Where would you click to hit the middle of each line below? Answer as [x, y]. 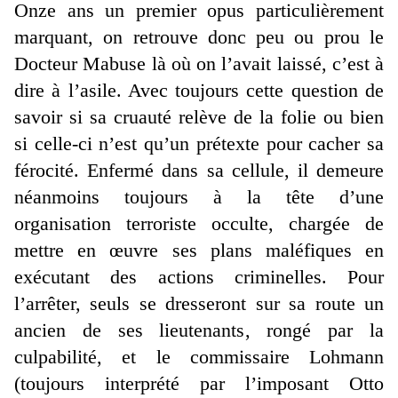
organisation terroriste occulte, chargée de [199, 224]
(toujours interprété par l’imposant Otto [199, 384]
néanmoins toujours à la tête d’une [199, 197]
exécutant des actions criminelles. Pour [199, 277]
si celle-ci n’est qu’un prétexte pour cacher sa [199, 144]
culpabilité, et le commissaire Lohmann [199, 357]
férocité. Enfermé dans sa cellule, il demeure [199, 171]
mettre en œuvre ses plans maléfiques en [199, 251]
